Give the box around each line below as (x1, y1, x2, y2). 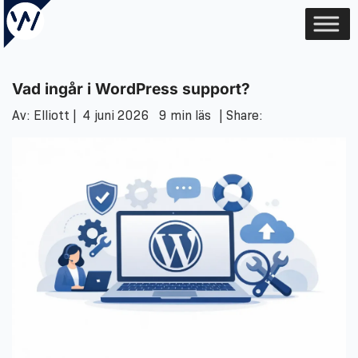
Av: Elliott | (12, 107, 83, 123)
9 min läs (159, 107, 211, 123)
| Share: (219, 107, 263, 123)
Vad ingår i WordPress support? (12, 79, 250, 98)
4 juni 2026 (83, 107, 149, 123)
